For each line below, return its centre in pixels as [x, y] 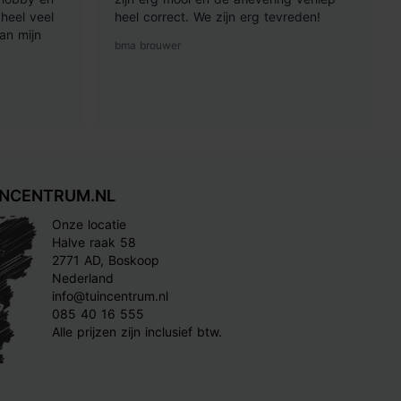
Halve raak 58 [94, 243]
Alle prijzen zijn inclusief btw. [137, 332]
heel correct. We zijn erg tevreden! [218, 17]
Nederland [82, 278]
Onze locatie [89, 225]
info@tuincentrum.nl [110, 296]
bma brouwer [148, 46]
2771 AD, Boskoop [105, 260]
